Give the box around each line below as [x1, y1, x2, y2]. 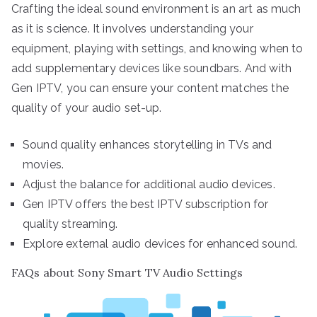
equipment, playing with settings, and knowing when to [11, 41, 304, 55]
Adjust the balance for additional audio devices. [23, 177, 275, 191]
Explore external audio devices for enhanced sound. [23, 236, 297, 250]
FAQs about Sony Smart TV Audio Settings [11, 265, 243, 279]
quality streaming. [23, 217, 117, 231]
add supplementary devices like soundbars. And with [11, 61, 292, 75]
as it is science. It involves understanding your [11, 21, 253, 35]
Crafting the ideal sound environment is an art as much [11, 1, 301, 16]
